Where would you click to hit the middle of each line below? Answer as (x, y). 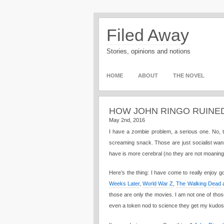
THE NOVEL (189, 75)
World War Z (158, 183)
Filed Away (148, 35)
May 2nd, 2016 (127, 120)
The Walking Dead (198, 183)
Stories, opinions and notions (148, 51)
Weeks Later (124, 183)
